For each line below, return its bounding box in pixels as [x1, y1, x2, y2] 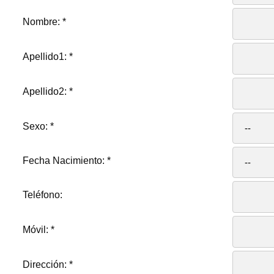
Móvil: [22, 224, 51, 235]
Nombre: [22, 17, 62, 28]
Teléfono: [22, 190, 65, 201]
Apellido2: [22, 86, 69, 97]
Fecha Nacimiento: [22, 155, 107, 166]
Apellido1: [22, 51, 69, 62]
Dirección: [22, 259, 69, 270]
